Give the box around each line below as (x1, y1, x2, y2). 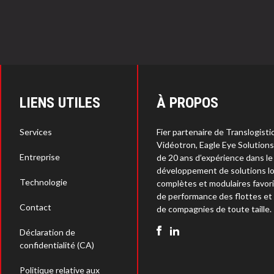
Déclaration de (20, 227, 75, 237)
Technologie (20, 177, 67, 187)
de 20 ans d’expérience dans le (157, 152, 273, 163)
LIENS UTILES (20, 94, 100, 111)
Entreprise (20, 152, 60, 162)
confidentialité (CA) (20, 240, 94, 250)
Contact (20, 202, 51, 212)
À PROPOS (157, 94, 218, 111)
